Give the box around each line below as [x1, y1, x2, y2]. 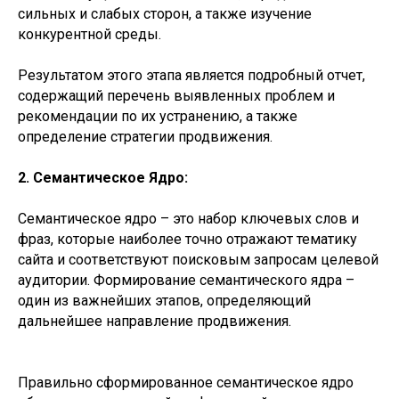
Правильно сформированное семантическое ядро [18, 374, 354, 391]
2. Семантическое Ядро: [18, 169, 188, 186]
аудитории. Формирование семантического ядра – [18, 272, 354, 289]
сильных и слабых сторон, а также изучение [18, 5, 312, 22]
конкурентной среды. [18, 26, 161, 43]
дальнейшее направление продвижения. [18, 313, 291, 330]
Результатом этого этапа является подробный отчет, [18, 67, 365, 84]
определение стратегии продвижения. [18, 128, 273, 145]
